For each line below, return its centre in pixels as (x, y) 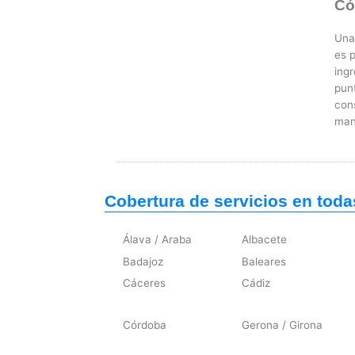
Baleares (263, 261)
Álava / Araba (158, 240)
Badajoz (143, 261)
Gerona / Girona (282, 325)
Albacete (264, 240)
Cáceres (145, 282)
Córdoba (145, 325)
